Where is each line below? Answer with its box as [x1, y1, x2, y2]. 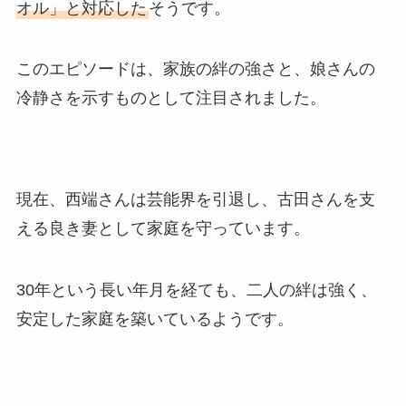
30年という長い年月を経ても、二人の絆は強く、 [15, 280, 377, 299]
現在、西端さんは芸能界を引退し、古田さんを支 [15, 190, 375, 209]
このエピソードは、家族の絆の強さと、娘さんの [15, 60, 375, 79]
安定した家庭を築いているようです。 [15, 309, 294, 328]
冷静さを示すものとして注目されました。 [15, 89, 326, 108]
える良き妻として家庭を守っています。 [15, 219, 310, 238]
